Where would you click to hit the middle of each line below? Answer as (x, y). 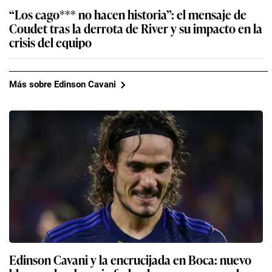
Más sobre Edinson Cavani (63, 85)
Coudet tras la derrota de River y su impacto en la (136, 28)
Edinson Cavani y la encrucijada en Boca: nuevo (130, 259)
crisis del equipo (50, 42)
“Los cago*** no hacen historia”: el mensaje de (128, 14)
